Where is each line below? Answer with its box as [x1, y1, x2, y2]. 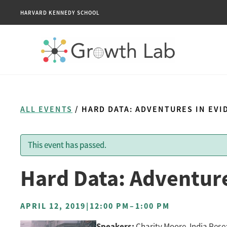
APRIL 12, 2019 [20, 201, 88, 212]
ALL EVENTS [20, 103, 72, 115]
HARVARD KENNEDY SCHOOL [20, 9, 100, 16]
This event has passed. [28, 140, 106, 151]
